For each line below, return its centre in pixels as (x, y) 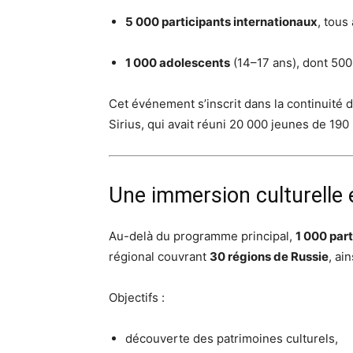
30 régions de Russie (269, 256)
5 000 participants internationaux (221, 22)
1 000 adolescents (178, 63)
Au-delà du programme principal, (202, 236)
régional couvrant (159, 256)
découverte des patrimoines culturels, (232, 338)
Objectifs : (137, 297)
